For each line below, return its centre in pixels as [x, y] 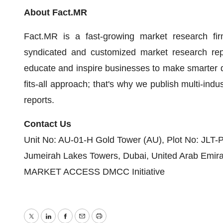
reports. [39, 100]
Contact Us [48, 124]
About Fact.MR [56, 12]
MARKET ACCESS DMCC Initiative [94, 172]
